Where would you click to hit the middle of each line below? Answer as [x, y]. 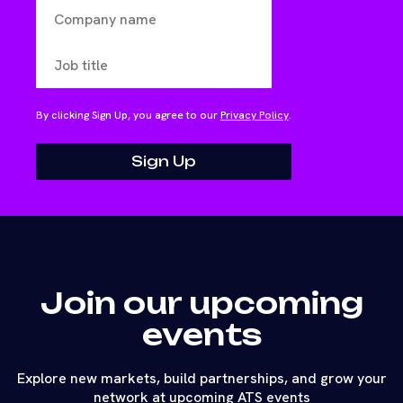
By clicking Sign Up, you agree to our [128, 116]
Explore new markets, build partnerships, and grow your [201, 379]
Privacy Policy [255, 116]
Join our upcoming [201, 304]
